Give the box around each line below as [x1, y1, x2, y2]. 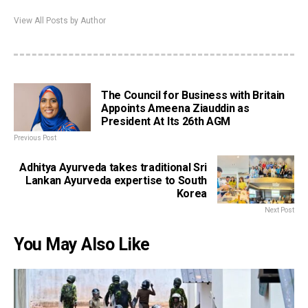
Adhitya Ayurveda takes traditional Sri [19, 161, 207, 175]
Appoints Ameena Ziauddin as [101, 102, 250, 115]
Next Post [265, 206, 294, 214]
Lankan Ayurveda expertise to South [25, 174, 207, 188]
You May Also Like [14, 234, 150, 255]
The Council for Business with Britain [101, 89, 285, 102]
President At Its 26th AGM [101, 115, 230, 129]
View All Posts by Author [14, 16, 106, 26]
